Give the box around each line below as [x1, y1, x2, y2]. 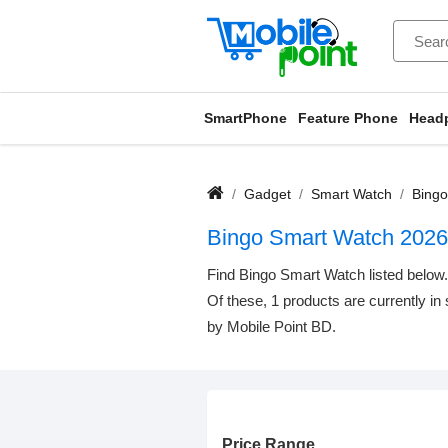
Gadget [244, 185, 291, 202]
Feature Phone [298, 109, 398, 126]
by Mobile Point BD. [207, 317, 336, 335]
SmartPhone [204, 109, 287, 126]
